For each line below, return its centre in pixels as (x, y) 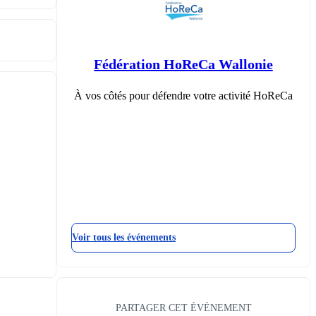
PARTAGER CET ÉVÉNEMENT (183, 307)
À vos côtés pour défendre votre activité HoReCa (183, 95)
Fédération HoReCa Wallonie (183, 64)
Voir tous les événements (124, 237)
